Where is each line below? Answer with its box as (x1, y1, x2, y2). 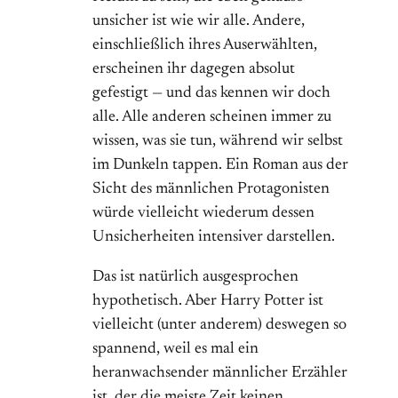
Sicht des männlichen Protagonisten (92, 181, 330, 198)
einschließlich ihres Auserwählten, (92, 37, 317, 54)
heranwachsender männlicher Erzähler (92, 365, 347, 382)
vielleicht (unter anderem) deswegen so (92, 317, 346, 334)
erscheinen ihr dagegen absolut (92, 61, 295, 78)
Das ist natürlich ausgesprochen (92, 269, 298, 286)
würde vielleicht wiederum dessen (92, 205, 314, 222)
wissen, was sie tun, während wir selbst (92, 133, 343, 150)
